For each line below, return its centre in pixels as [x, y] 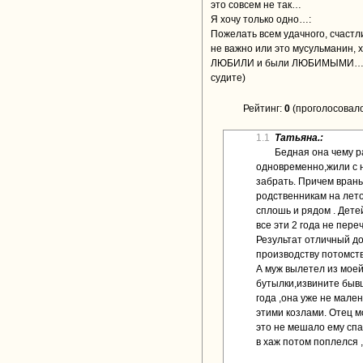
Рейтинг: [264, 109]
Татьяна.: [299, 138]
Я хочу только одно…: [261, 19]
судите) [228, 78]
